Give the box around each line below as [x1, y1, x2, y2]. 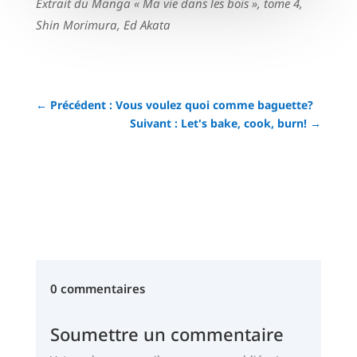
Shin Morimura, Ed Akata [35, 16, 171, 33]
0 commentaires [49, 280, 145, 296]
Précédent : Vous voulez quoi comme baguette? [49, 96, 313, 112]
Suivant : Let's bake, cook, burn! [130, 115, 308, 131]
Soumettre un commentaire [49, 321, 284, 346]
